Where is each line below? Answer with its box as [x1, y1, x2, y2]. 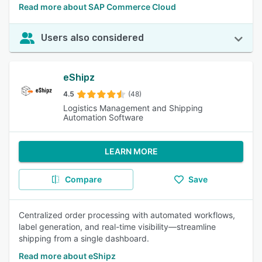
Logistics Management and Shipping [63, 103, 203, 113]
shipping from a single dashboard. [19, 233, 149, 243]
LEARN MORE [104, 146, 158, 156]
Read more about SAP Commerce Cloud [19, 2, 176, 12]
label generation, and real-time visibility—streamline [19, 222, 216, 232]
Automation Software [63, 112, 143, 122]
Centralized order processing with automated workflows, [19, 210, 235, 220]
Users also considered [41, 32, 144, 43]
